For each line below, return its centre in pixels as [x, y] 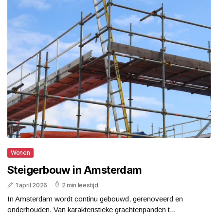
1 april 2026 [31, 185]
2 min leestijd [80, 185]
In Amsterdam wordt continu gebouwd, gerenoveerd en [95, 199]
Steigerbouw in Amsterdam [75, 170]
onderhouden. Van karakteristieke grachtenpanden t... [91, 210]
